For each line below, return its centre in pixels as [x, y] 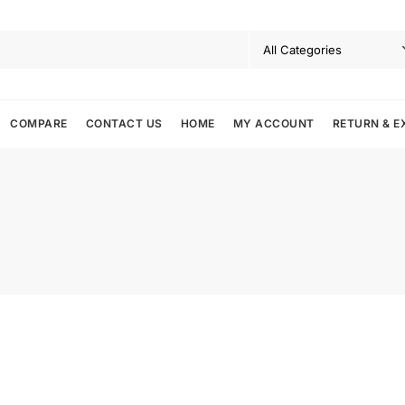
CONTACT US [124, 124]
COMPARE [39, 124]
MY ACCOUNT [273, 124]
